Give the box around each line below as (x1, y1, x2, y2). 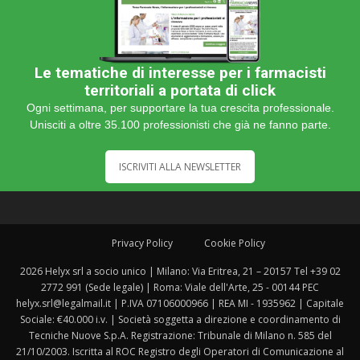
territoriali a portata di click (84, 80, 276, 100)
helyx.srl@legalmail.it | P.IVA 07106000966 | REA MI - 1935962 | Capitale (16, 296, 344, 310)
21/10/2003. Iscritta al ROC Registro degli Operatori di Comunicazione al (16, 344, 344, 358)
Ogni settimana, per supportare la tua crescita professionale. (26, 100, 334, 114)
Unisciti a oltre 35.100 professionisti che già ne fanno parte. (29, 117, 331, 131)
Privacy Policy (111, 235, 173, 250)
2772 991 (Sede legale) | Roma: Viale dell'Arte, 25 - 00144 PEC (41, 280, 319, 294)
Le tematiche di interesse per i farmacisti (34, 63, 326, 82)
